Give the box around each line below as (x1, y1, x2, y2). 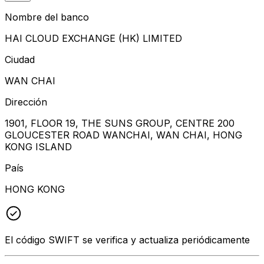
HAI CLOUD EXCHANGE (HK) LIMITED (5, 32, 182, 44)
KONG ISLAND (5, 140, 72, 153)
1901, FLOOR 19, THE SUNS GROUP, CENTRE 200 (5, 117, 235, 129)
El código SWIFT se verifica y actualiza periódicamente (5, 233, 250, 246)
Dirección (5, 95, 47, 108)
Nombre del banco (5, 11, 89, 23)
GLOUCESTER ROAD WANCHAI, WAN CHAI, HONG (5, 128, 242, 141)
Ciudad (5, 53, 35, 65)
